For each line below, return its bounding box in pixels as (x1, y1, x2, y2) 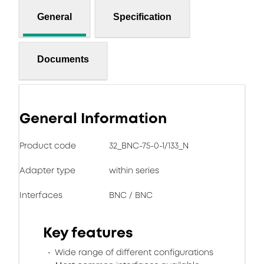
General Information (19, 108, 167, 128)
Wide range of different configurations (52, 246, 213, 258)
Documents (37, 54, 89, 64)
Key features (43, 223, 133, 243)
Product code (19, 140, 76, 151)
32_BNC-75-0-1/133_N (109, 140, 189, 151)
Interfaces (19, 189, 62, 201)
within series (109, 164, 159, 176)
